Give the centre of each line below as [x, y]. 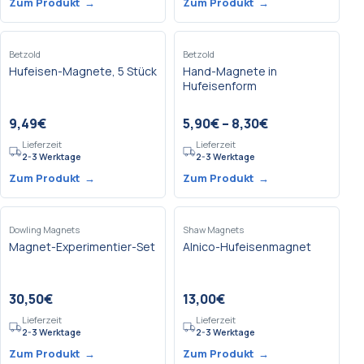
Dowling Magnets [44, 230]
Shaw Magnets [213, 230]
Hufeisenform [220, 86]
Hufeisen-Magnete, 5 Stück [83, 71]
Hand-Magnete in [230, 71]
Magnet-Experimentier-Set [82, 247]
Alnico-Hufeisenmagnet [247, 247]
